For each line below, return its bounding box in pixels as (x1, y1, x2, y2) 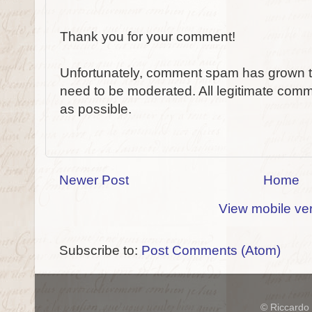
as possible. (60, 102, 132, 117)
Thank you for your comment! (60, 29, 235, 45)
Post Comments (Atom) (141, 242, 281, 258)
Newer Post (59, 172, 129, 187)
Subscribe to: (59, 242, 141, 258)
